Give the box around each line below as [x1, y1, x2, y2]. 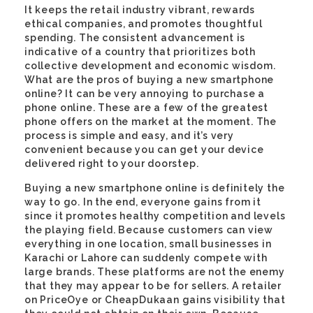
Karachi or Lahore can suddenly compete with [24, 252, 268, 263]
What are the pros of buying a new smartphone [24, 74, 275, 85]
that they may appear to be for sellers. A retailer [24, 280, 282, 291]
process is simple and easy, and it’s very [24, 130, 234, 141]
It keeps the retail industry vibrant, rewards [24, 4, 255, 15]
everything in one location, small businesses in [24, 238, 272, 249]
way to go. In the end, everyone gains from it [24, 196, 261, 208]
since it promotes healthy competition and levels [24, 210, 286, 221]
